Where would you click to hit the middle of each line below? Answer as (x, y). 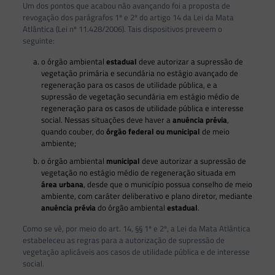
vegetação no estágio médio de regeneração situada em (138, 173)
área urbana (62, 184)
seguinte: (38, 41)
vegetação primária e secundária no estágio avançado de (139, 73)
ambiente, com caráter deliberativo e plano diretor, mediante (146, 196)
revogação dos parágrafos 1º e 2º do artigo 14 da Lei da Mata (128, 17)
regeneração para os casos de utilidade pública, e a (129, 85)
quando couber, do (72, 132)
